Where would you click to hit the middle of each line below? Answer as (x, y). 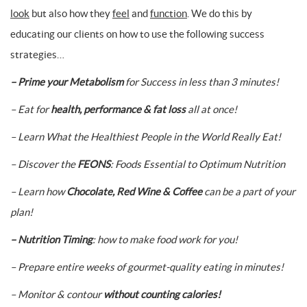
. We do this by (220, 13)
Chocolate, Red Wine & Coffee (134, 192)
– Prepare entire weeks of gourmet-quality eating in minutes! (147, 267)
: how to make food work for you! (165, 240)
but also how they (71, 13)
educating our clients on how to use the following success (137, 34)
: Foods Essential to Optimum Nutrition (198, 164)
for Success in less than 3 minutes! (201, 82)
